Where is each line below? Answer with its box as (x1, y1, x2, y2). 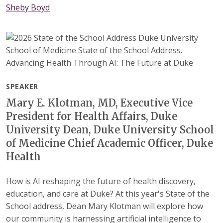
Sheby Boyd (6, 2, 50, 13)
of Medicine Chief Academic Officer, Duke (6, 136, 213, 149)
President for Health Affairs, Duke (6, 110, 177, 122)
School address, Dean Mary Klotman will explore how (6, 200, 203, 212)
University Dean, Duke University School (6, 123, 214, 136)
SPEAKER (6, 81, 38, 91)
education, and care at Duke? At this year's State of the (6, 188, 210, 199)
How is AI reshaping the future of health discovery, (6, 175, 196, 187)
